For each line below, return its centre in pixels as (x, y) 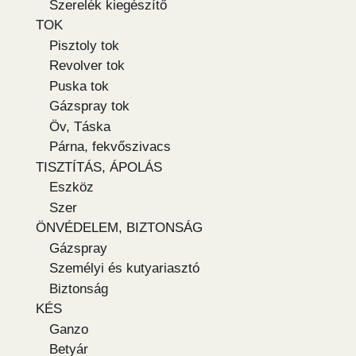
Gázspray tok (89, 106)
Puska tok (79, 86)
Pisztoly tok (84, 45)
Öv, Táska (80, 126)
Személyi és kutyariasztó (124, 269)
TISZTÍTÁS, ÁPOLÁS (99, 167)
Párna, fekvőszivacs (110, 147)
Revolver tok (87, 66)
